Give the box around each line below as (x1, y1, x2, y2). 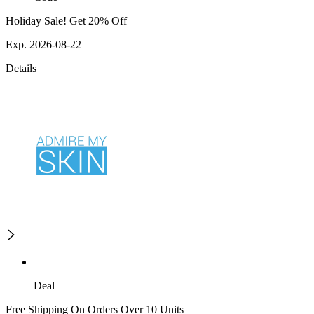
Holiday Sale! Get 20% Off (6, 15, 127, 27)
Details (6, 62, 36, 75)
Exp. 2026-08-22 (6, 39, 81, 51)
